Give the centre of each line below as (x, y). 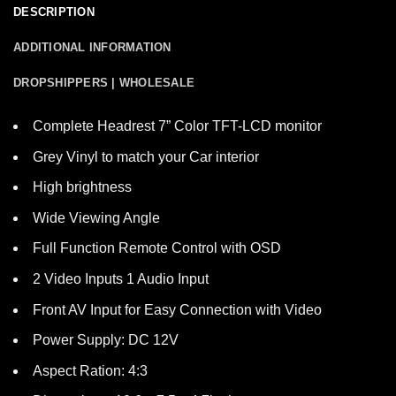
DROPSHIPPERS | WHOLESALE (104, 83)
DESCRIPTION (54, 12)
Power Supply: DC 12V (106, 340)
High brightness (82, 187)
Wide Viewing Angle (96, 217)
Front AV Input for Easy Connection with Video (177, 309)
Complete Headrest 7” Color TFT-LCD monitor (177, 126)
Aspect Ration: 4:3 (90, 370)
